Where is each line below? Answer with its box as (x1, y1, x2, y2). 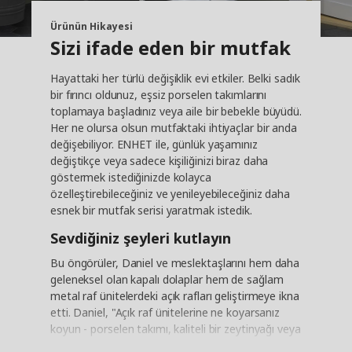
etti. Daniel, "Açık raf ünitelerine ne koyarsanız (50, 305, 280, 321)
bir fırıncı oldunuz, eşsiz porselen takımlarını (50, 87, 267, 103)
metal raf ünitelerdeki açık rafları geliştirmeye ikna (50, 288, 299, 304)
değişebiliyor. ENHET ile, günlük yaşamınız (50, 137, 258, 152)
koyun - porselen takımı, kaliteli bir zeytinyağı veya (50, 321, 301, 337)
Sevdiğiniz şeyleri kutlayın (50, 229, 231, 248)
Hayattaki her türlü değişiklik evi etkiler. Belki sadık (50, 71, 300, 86)
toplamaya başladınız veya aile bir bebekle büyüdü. (50, 104, 302, 119)
